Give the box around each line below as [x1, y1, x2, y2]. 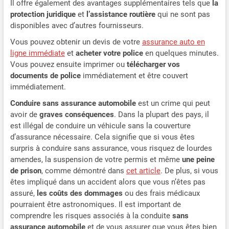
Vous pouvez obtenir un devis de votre [10, 37, 142, 47]
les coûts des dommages [36, 189, 123, 198]
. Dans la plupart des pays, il [113, 110, 209, 120]
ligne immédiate [10, 49, 65, 58]
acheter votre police [75, 49, 143, 58]
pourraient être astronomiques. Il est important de [10, 200, 181, 210]
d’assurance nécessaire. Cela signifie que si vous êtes [10, 132, 195, 142]
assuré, [10, 189, 37, 198]
